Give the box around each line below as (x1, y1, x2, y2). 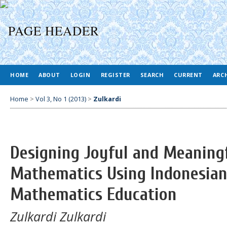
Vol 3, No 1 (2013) (35, 94, 86, 103)
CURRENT (174, 71, 203, 79)
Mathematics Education (10, 184, 177, 205)
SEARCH (140, 71, 164, 79)
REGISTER (100, 71, 130, 79)
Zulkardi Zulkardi (10, 207, 106, 225)
